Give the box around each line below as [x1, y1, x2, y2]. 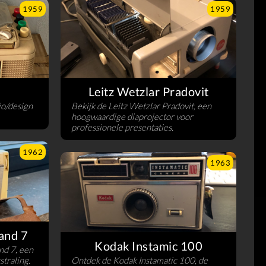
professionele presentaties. [71, 122, 173, 133]
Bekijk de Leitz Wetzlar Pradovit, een [71, 100, 211, 112]
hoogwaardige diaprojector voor [71, 111, 193, 122]
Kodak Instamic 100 [94, 238, 202, 253]
